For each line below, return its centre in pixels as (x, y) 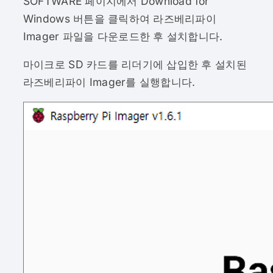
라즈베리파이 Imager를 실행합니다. (109, 82)
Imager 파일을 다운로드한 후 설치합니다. (123, 36)
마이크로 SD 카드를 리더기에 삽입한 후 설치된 (135, 65)
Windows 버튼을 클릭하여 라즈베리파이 (119, 18)
